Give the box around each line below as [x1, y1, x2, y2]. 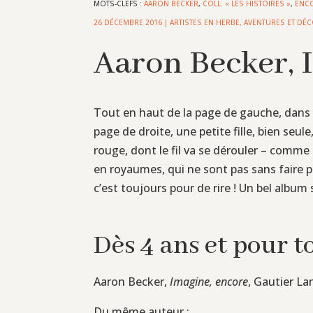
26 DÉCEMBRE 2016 [94, 17, 163, 27]
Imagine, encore [170, 273, 249, 289]
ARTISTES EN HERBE [170, 17, 240, 27]
